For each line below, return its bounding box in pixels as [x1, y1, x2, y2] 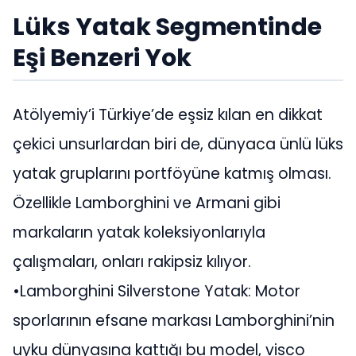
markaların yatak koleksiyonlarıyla [13, 222, 265, 244]
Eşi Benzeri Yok [13, 40, 192, 75]
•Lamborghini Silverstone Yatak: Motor [13, 281, 300, 303]
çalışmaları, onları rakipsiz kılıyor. [13, 251, 251, 273]
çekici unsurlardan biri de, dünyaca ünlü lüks [13, 133, 343, 156]
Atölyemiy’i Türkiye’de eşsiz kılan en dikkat [13, 104, 323, 126]
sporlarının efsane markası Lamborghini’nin [13, 310, 335, 332]
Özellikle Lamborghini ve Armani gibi [13, 192, 281, 215]
